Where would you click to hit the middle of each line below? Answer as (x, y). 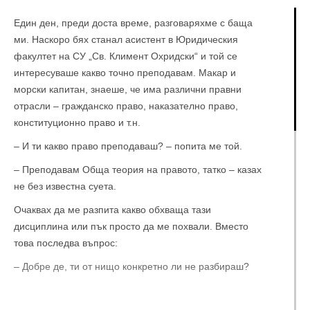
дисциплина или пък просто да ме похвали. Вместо (131, 226)
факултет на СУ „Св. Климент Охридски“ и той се (126, 56)
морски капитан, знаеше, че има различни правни (128, 89)
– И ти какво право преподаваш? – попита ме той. (128, 146)
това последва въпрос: (66, 243)
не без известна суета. (65, 186)
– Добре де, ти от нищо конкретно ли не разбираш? (131, 266)
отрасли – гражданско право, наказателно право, (126, 106)
